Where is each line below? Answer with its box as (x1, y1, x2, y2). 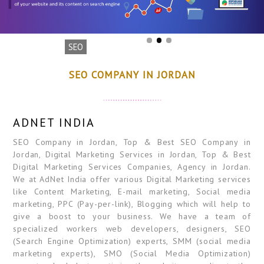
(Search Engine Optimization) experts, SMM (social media (13, 236, 251, 246)
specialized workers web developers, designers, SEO (13, 223, 251, 234)
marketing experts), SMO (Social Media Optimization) (13, 248, 251, 259)
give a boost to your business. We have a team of (13, 211, 251, 222)
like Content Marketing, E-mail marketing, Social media (13, 186, 251, 197)
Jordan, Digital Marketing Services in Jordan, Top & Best (13, 149, 251, 160)
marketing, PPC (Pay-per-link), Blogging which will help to (13, 199, 251, 209)
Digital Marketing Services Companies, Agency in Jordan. (13, 161, 251, 172)
